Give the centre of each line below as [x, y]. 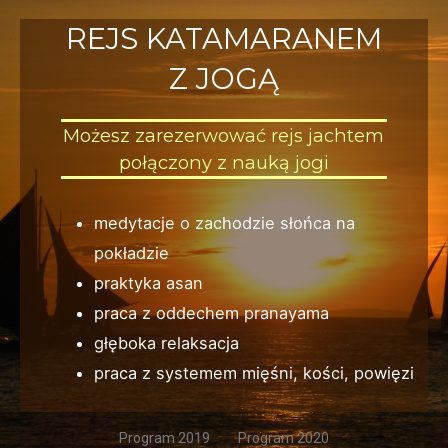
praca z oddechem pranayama [211, 312]
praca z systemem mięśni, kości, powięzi [253, 372]
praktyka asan [148, 282]
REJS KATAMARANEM [224, 39]
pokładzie [131, 252]
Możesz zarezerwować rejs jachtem [224, 136]
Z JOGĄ [224, 79]
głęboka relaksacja [166, 342]
